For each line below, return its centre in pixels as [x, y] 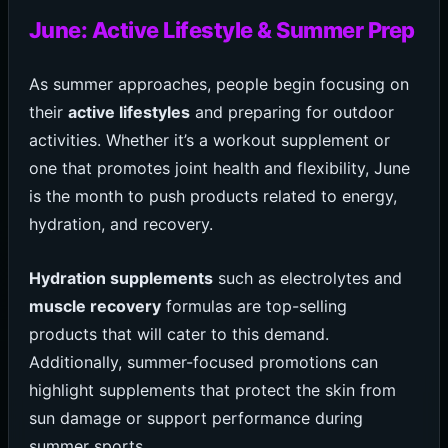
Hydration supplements [120, 277]
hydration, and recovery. [120, 224]
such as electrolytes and [307, 277]
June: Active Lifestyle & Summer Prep [221, 30]
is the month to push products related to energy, [212, 196]
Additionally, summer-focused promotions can [203, 361]
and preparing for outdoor [291, 112]
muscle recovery [94, 305]
